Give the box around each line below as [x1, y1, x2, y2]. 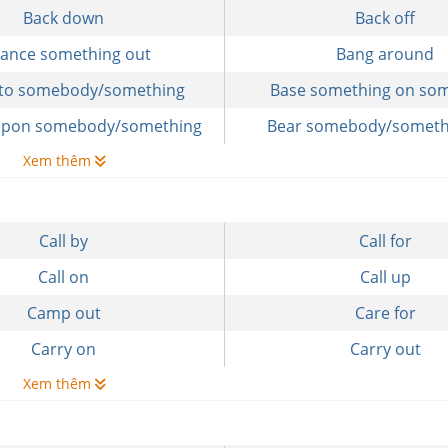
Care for [354, 302, 416, 324]
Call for [358, 230, 412, 252]
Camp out [26, 302, 101, 324]
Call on [38, 266, 90, 288]
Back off [355, 7, 416, 29]
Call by [39, 230, 89, 252]
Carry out [349, 338, 421, 360]
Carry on [31, 338, 97, 360]
